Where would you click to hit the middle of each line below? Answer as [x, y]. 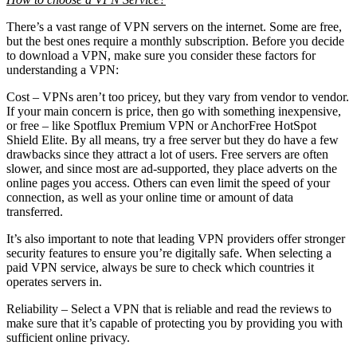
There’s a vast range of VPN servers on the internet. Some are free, [174, 26]
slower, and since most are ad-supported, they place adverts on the [172, 168]
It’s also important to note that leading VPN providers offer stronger [176, 238]
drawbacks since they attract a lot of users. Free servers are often [167, 154]
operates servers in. [54, 281]
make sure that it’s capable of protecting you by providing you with [175, 323]
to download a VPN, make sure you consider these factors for [161, 55]
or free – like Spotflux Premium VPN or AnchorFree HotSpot [161, 125]
